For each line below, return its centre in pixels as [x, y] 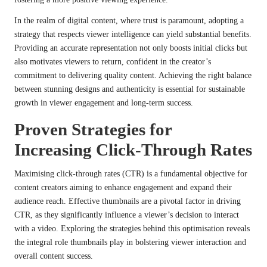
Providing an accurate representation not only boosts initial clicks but [131, 48]
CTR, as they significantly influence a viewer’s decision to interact [127, 215]
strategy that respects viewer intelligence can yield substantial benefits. [133, 35]
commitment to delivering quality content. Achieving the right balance [133, 76]
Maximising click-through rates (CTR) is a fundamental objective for [131, 174]
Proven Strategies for [93, 130]
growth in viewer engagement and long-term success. [104, 103]
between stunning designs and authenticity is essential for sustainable [130, 89]
